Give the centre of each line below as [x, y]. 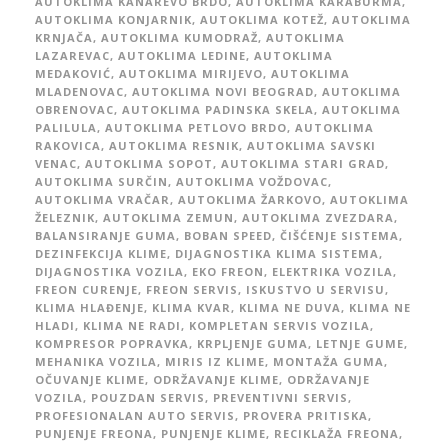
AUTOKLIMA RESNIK [174, 146]
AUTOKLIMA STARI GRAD [303, 164]
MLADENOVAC [79, 92]
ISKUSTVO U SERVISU [315, 290]
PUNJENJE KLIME [213, 434]
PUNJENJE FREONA [94, 434]
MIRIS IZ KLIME [215, 362]
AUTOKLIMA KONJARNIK [113, 20]
